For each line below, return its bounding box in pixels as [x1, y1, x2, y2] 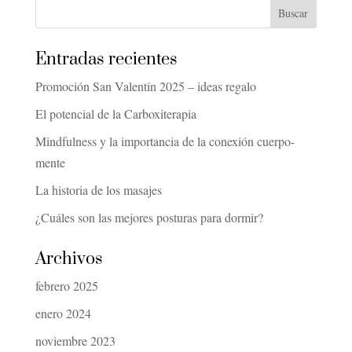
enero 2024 [35, 305, 91, 322]
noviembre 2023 [35, 332, 115, 350]
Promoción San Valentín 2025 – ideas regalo [35, 78, 256, 95]
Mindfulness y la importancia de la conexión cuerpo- [35, 133, 295, 150]
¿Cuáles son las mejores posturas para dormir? [35, 209, 263, 226]
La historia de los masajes [35, 181, 162, 199]
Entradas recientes [35, 49, 178, 71]
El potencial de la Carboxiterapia [35, 105, 196, 123]
